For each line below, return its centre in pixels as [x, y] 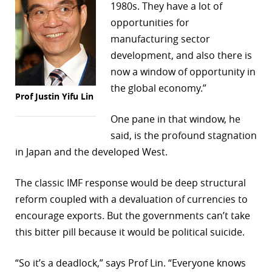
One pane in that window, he [175, 119]
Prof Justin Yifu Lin [54, 96]
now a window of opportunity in [183, 72]
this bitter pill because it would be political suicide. [130, 232]
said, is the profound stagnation [183, 136]
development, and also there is [181, 56]
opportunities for [150, 23]
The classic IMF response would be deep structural [131, 183]
